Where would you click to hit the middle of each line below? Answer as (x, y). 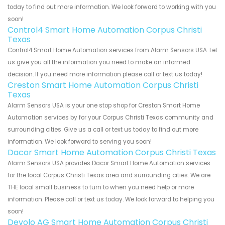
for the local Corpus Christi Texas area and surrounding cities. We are (109, 176)
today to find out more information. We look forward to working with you (112, 7)
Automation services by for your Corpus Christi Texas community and (110, 118)
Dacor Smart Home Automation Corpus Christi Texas (112, 153)
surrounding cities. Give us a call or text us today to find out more (103, 130)
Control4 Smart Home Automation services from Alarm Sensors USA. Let (113, 50)
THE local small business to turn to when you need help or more (101, 188)
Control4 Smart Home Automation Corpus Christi (105, 30)
